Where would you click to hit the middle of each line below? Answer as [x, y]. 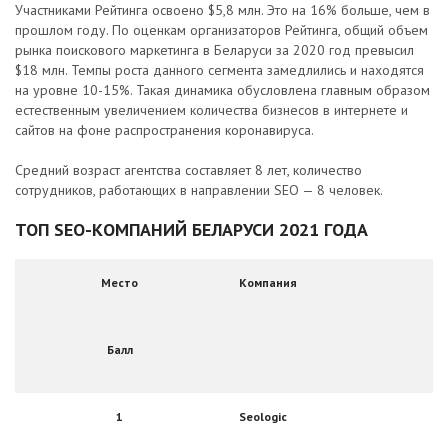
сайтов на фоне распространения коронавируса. [164, 130]
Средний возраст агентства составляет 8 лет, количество [188, 170]
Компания [268, 282]
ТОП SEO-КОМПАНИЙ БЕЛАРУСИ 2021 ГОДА [191, 229]
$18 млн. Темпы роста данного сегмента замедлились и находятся [219, 70]
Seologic [263, 416]
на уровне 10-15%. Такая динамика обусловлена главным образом [222, 90]
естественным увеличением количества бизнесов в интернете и [211, 110]
